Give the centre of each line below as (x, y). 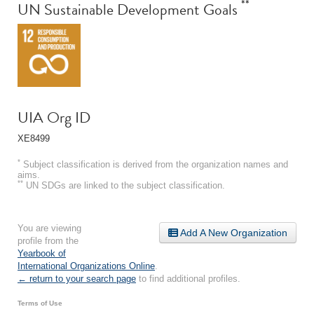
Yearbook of (42, 253)
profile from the (48, 240)
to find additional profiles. (188, 278)
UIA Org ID (54, 117)
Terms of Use (40, 303)
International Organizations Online (86, 266)
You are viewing (49, 228)
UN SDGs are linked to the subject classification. (124, 185)
